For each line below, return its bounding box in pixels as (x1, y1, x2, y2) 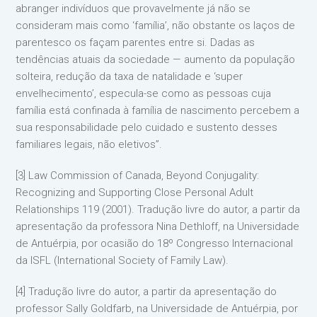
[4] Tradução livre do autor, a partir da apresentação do (16, 284, 277, 298)
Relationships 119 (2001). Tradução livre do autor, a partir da (16, 202, 301, 216)
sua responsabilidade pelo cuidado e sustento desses (16, 120, 278, 134)
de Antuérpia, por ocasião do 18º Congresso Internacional (16, 236, 294, 250)
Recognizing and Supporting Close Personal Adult (16, 185, 254, 199)
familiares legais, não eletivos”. (16, 137, 163, 151)
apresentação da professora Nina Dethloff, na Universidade (16, 219, 300, 233)
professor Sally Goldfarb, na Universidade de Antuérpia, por (16, 301, 299, 315)
